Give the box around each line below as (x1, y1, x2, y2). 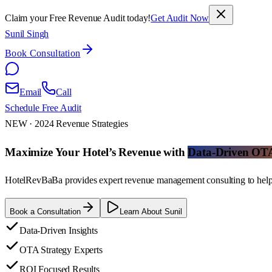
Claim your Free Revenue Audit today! (5, 13, 151, 23)
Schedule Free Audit (5, 103, 81, 113)
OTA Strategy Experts (19, 245, 103, 256)
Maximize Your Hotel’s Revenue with (5, 145, 185, 158)
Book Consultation (5, 48, 81, 58)
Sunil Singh (5, 29, 49, 39)
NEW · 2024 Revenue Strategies (5, 118, 128, 129)
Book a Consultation (10, 207, 81, 217)
